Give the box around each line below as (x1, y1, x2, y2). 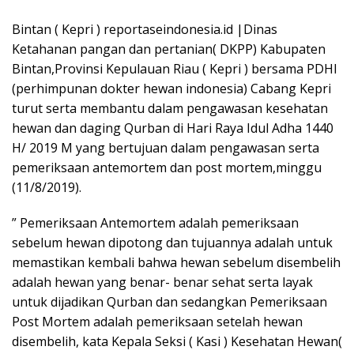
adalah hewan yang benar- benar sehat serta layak (12, 273, 313, 291)
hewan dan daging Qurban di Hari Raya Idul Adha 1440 (12, 119, 333, 137)
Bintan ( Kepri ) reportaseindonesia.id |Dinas (12, 21, 277, 38)
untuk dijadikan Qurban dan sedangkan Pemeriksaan (12, 293, 327, 311)
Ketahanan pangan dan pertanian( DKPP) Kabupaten (12, 40, 326, 58)
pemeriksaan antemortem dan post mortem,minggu (12, 159, 322, 176)
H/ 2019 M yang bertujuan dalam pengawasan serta (12, 139, 319, 156)
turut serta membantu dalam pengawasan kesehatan (12, 100, 328, 117)
